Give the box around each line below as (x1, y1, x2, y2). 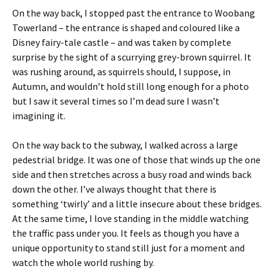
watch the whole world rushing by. (12, 256, 154, 268)
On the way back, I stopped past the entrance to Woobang (12, 7, 255, 19)
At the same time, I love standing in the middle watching (12, 212, 249, 224)
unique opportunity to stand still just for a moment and (12, 242, 245, 254)
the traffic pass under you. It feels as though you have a (12, 227, 239, 239)
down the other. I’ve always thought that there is (12, 183, 217, 195)
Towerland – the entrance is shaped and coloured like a (12, 21, 240, 34)
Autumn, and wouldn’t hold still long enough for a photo (12, 80, 249, 92)
